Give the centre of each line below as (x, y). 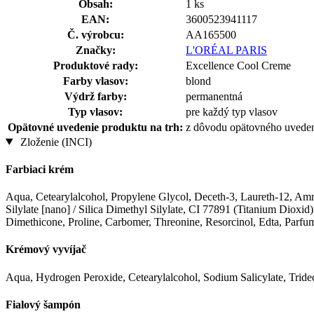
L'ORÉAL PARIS (226, 50)
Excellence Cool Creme (238, 65)
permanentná (214, 96)
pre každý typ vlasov (232, 111)
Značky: (95, 50)
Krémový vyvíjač (46, 250)
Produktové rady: (95, 65)
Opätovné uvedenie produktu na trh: (95, 127)
